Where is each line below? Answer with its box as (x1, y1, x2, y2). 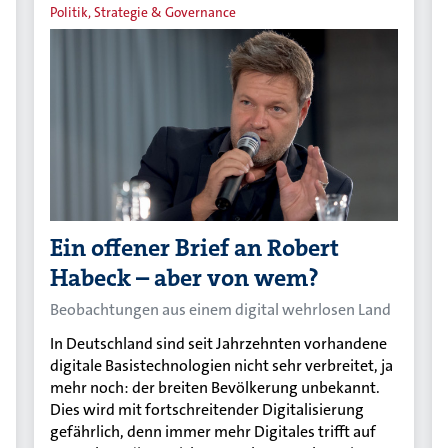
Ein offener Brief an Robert (50, 232, 340, 265)
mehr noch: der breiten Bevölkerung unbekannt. (50, 377, 381, 399)
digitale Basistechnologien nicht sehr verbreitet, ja (50, 355, 394, 377)
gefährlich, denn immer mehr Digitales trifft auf (50, 421, 377, 443)
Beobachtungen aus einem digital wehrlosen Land (50, 299, 392, 321)
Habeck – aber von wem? (50, 262, 320, 295)
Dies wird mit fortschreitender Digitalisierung (50, 399, 365, 421)
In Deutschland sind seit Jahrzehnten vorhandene (50, 333, 388, 355)
